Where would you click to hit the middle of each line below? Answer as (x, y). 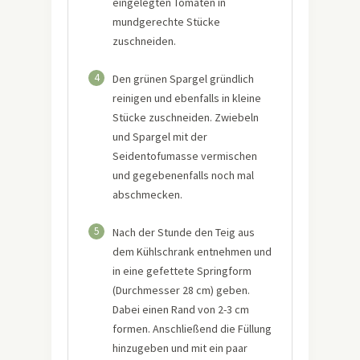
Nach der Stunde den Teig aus (184, 232)
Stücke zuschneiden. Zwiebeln (186, 117)
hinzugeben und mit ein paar (180, 348)
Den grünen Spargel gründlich (183, 78)
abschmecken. (147, 194)
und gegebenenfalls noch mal (183, 175)
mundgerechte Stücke (166, 21)
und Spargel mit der (160, 136)
